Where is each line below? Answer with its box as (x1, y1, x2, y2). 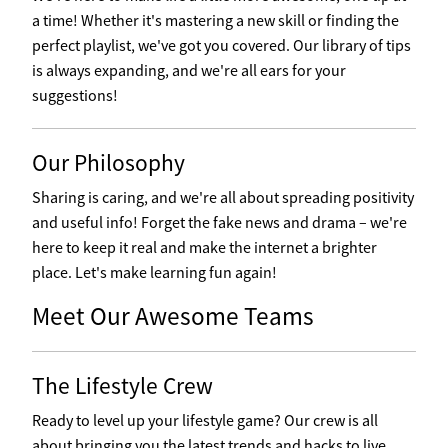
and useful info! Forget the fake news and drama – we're (32, 212, 407, 232)
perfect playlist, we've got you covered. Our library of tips (32, 35, 411, 55)
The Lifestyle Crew (32, 371, 213, 400)
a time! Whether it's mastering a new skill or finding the (32, 10, 399, 30)
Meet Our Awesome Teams (32, 300, 314, 332)
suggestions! (32, 85, 118, 105)
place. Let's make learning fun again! (32, 262, 277, 282)
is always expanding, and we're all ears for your (32, 60, 346, 80)
